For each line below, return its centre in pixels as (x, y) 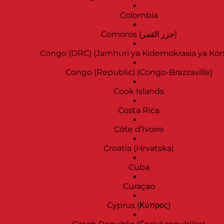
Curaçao (139, 186)
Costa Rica (139, 110)
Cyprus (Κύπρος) (139, 205)
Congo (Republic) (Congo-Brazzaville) (139, 72)
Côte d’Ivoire (139, 129)
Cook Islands (139, 91)
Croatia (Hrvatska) (139, 148)
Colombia (139, 15)
